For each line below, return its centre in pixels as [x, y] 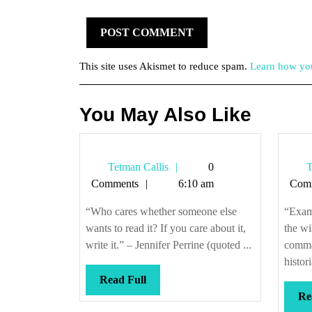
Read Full [123, 280]
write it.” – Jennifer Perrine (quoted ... [169, 245]
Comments [115, 184]
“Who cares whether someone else [161, 211]
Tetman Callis [137, 167]
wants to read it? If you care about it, [166, 228]
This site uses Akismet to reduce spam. [165, 66]
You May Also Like [165, 115]
